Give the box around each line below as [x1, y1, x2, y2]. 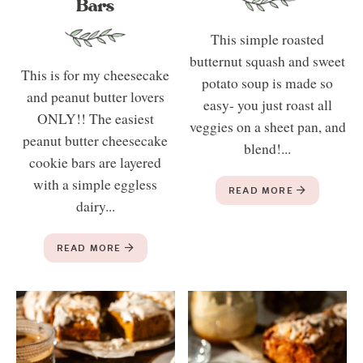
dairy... [75, 197, 115, 216]
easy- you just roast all [203, 96, 332, 115]
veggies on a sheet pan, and [189, 117, 346, 137]
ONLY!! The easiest [36, 109, 154, 129]
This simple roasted [211, 30, 325, 49]
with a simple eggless [33, 175, 158, 194]
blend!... [244, 139, 292, 159]
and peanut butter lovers [26, 88, 164, 107]
